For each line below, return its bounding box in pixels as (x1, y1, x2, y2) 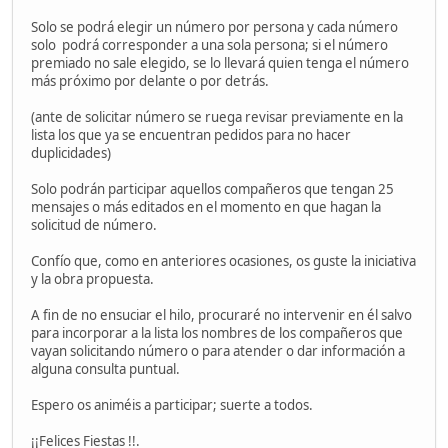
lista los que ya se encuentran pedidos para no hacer (31, 126, 351, 145)
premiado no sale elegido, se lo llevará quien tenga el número (31, 54, 409, 73)
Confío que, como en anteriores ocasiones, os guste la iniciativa (31, 252, 416, 271)
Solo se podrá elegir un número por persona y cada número (31, 18, 398, 37)
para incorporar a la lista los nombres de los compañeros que (31, 324, 403, 343)
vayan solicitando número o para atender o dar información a (31, 342, 405, 361)
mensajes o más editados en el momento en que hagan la (31, 198, 381, 217)
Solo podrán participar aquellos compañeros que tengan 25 (31, 180, 394, 199)
